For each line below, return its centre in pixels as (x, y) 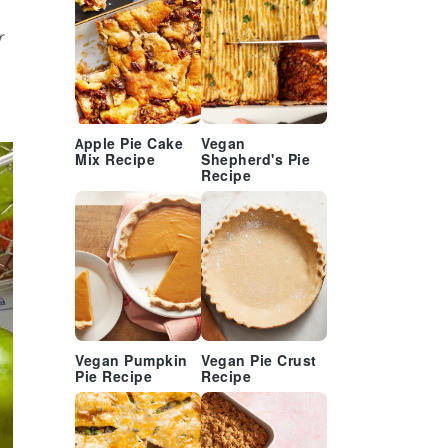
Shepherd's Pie (255, 160)
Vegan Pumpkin (131, 361)
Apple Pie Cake (129, 144)
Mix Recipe (115, 160)
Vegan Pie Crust (259, 361)
